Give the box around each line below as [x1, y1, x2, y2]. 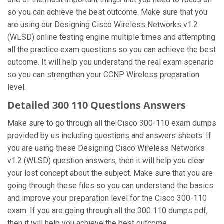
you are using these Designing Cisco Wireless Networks [7, 143, 205, 153]
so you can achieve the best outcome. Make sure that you [7, 7, 207, 17]
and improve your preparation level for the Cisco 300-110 [7, 193, 207, 203]
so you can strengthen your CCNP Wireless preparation [7, 70, 199, 79]
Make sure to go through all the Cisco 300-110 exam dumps [7, 118, 216, 128]
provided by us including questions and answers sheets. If [7, 131, 211, 140]
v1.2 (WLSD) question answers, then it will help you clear [7, 156, 205, 165]
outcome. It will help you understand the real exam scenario [7, 57, 214, 67]
